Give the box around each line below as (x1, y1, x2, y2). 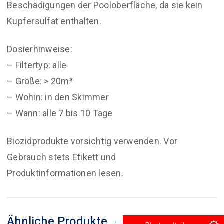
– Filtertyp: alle (7, 60, 67, 71)
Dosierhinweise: (7, 44, 72, 55)
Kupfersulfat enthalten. (7, 16, 101, 27)
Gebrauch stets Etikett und (7, 152, 116, 163)
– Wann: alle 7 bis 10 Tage (7, 108, 113, 119)
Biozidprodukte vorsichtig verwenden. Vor (7, 136, 177, 147)
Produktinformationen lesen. (7, 168, 123, 179)
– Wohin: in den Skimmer (7, 92, 109, 103)
